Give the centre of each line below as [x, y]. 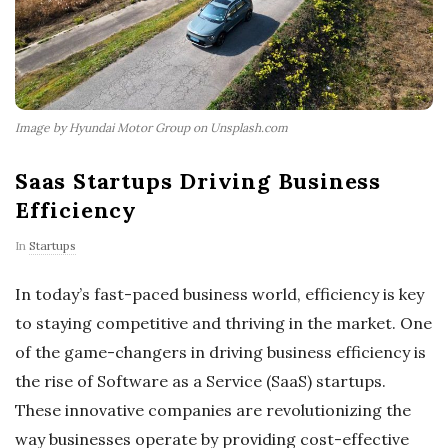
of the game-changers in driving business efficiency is [220, 352]
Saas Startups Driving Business [198, 181]
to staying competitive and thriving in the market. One [223, 323]
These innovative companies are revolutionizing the [213, 410]
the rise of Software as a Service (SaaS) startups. [200, 381]
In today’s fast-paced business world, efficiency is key [219, 294]
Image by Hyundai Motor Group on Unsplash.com [151, 128]
